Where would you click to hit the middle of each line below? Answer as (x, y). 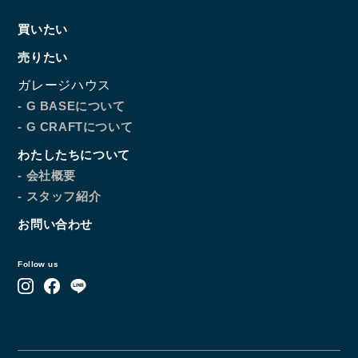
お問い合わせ (56, 225)
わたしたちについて (74, 155)
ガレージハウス (64, 86)
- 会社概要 (47, 176)
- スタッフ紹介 (60, 197)
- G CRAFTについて (76, 127)
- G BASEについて (72, 106)
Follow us (38, 265)
